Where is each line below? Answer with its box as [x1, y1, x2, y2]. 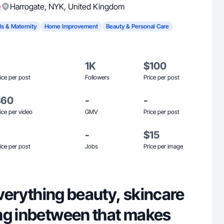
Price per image [143, 142, 183, 150]
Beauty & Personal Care [106, 22, 169, 30]
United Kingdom [68, 1, 124, 11]
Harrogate [10, 1, 44, 11]
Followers [85, 73, 109, 81]
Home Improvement [44, 22, 98, 30]
